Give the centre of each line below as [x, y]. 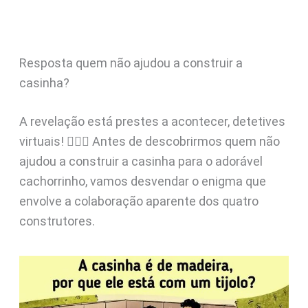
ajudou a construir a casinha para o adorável [141, 161]
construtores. [57, 221]
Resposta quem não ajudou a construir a [131, 63]
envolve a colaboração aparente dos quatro [139, 201]
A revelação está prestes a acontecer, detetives [152, 121]
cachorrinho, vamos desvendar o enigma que [142, 181]
